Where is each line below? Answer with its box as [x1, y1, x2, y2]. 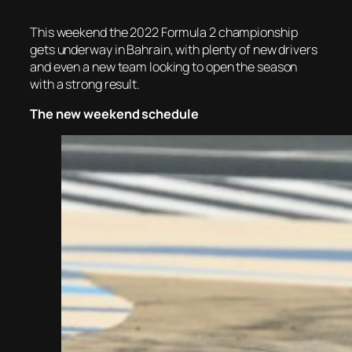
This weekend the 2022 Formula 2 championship [30, 23, 298, 41]
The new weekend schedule [30, 104, 199, 123]
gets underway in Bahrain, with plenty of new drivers [30, 40, 317, 58]
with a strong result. [30, 75, 140, 93]
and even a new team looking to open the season [30, 57, 298, 75]
